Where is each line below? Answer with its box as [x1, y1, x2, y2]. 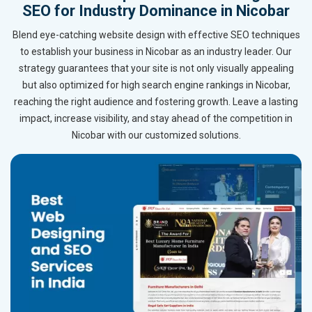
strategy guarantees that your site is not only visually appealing [18, 63, 294, 75]
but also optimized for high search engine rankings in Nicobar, [22, 79, 290, 91]
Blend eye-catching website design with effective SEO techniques [12, 29, 300, 41]
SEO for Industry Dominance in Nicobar [22, 2, 290, 20]
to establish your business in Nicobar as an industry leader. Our [20, 46, 292, 58]
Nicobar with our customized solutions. [71, 130, 241, 141]
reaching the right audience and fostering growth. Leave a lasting [14, 96, 298, 108]
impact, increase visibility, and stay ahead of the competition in [19, 113, 292, 125]
